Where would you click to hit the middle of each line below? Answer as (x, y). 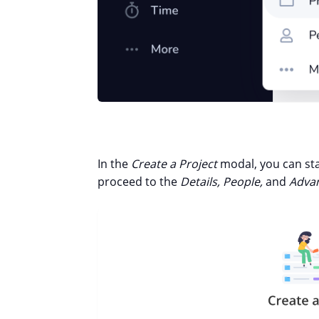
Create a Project (174, 164)
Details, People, (223, 182)
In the (114, 164)
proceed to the (139, 182)
